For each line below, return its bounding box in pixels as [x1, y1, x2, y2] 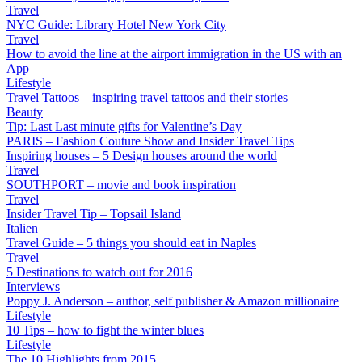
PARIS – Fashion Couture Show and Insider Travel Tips [6, 134, 294, 148]
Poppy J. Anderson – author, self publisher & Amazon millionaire [6, 294, 339, 308]
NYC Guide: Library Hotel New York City [6, 18, 226, 32]
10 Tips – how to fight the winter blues [6, 323, 204, 337]
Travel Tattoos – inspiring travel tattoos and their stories [6, 90, 288, 104]
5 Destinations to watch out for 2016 [6, 265, 192, 279]
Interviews [6, 280, 60, 293]
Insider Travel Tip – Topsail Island [6, 207, 181, 221]
